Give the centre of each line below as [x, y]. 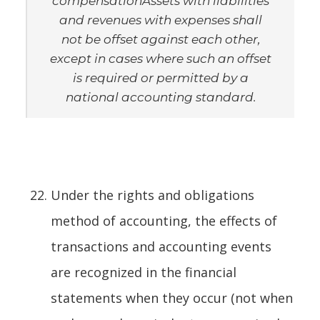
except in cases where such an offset [161, 58]
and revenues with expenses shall [161, 20]
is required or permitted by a [161, 77]
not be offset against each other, [161, 39]
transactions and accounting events [161, 246]
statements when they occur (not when [172, 297]
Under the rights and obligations [152, 195]
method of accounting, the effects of [164, 220]
